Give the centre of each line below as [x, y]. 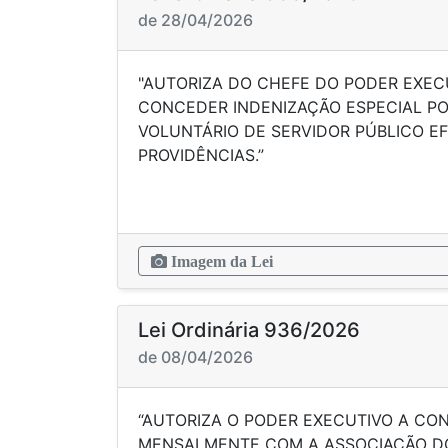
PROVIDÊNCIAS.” [201, 155]
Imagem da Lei [220, 261]
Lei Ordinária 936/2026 [249, 330]
